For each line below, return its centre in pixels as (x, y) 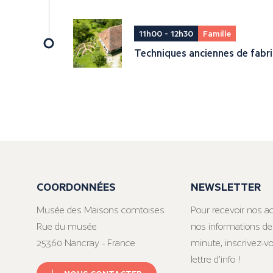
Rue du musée (67, 227)
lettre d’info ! (215, 260)
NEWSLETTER (225, 187)
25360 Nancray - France (86, 243)
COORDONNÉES (76, 187)
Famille (217, 34)
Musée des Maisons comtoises (101, 210)
